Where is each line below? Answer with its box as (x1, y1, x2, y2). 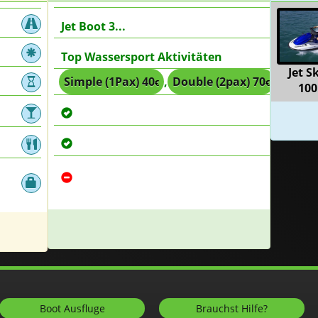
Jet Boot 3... (60, 18, 126, 34)
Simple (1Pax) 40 (63, 74, 155, 89)
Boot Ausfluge (39, 302, 105, 315)
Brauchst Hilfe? (196, 302, 268, 315)
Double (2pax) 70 (172, 74, 265, 89)
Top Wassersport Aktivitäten (60, 49, 222, 65)
